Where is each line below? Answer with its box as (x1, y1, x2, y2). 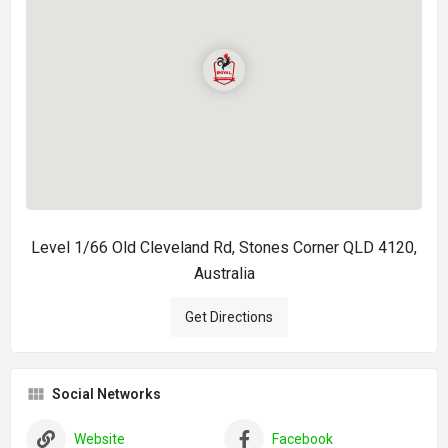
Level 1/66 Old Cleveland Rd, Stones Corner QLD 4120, (31, 238, 417, 258)
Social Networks (52, 386, 161, 403)
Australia (193, 264, 255, 284)
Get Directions (185, 309, 273, 326)
